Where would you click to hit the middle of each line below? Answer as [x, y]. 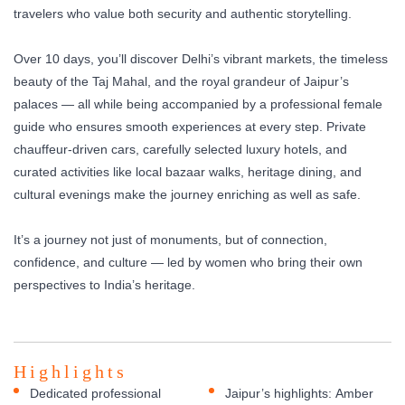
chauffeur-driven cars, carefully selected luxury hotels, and [180, 149]
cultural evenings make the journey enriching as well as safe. [187, 194]
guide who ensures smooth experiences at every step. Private [190, 126]
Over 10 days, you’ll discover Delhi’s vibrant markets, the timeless [201, 58]
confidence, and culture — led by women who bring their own [188, 262]
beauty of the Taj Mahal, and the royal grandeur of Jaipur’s [181, 81]
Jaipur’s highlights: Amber [299, 393]
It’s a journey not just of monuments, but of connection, [170, 239]
